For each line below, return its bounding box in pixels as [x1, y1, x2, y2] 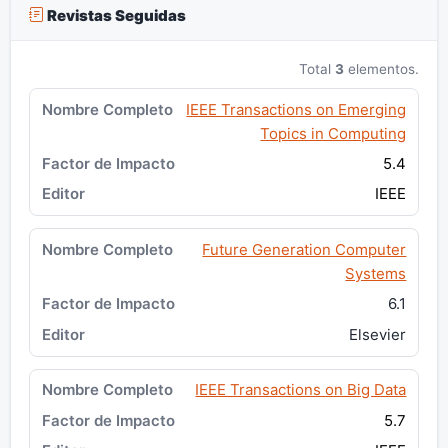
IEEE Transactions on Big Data [195, 380, 407, 400]
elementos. [344, 60, 420, 77]
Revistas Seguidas [43, 5, 186, 25]
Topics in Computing [260, 123, 407, 143]
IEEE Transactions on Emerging [186, 99, 407, 119]
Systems [345, 264, 407, 284]
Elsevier [349, 324, 407, 344]
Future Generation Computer [202, 240, 407, 260]
